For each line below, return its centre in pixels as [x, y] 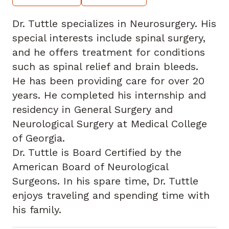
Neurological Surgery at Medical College [110, 124]
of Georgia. [39, 138]
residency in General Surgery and [93, 110]
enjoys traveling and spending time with [111, 196]
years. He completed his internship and [109, 95]
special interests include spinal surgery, [109, 38]
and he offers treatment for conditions [109, 52]
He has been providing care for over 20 [108, 81]
